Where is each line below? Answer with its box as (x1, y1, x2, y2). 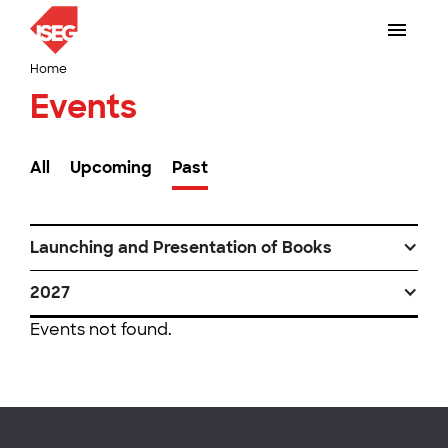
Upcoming (70, 157, 152, 178)
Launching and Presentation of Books (30, 237, 332, 258)
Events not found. (30, 319, 172, 340)
